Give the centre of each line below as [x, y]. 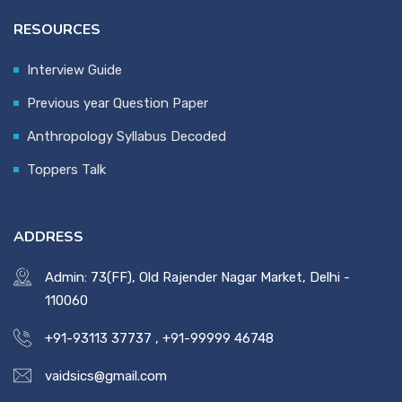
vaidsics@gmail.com [106, 376]
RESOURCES [57, 30]
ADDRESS [48, 237]
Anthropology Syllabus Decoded [127, 137]
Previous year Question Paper [118, 104]
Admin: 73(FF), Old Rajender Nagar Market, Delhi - [197, 278]
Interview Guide [74, 70]
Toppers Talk [66, 170]
